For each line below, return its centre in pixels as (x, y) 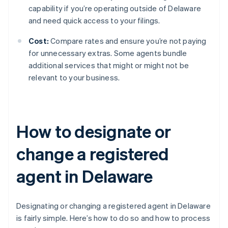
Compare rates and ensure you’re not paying (128, 41)
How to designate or (94, 131)
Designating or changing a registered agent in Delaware (113, 206)
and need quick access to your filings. (94, 21)
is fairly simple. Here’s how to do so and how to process (113, 218)
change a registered (93, 154)
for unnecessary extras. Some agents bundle (108, 53)
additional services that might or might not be (109, 65)
